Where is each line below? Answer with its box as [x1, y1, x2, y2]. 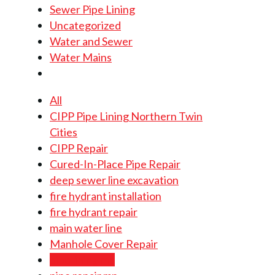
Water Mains [50, 50, 112, 64]
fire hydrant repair [50, 205, 137, 219]
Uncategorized [50, 18, 121, 32]
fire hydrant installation [50, 189, 161, 203]
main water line [50, 221, 122, 234]
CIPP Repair [50, 141, 108, 155]
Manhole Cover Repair [50, 237, 158, 250]
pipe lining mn [50, 253, 115, 266]
